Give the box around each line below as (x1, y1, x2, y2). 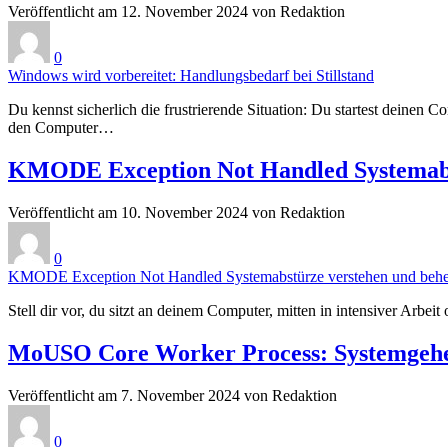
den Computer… (8, 119, 114, 137)
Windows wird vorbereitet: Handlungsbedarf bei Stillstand (8, 67, 374, 85)
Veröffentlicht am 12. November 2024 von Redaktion (8, 3, 345, 21)
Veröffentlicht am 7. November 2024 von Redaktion (8, 386, 337, 404)
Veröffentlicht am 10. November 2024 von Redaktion (8, 204, 345, 222)
